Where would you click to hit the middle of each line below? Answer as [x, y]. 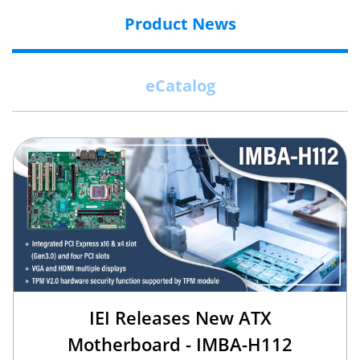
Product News [180, 23]
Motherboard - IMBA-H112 [180, 344]
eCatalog [180, 85]
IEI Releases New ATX [180, 317]
